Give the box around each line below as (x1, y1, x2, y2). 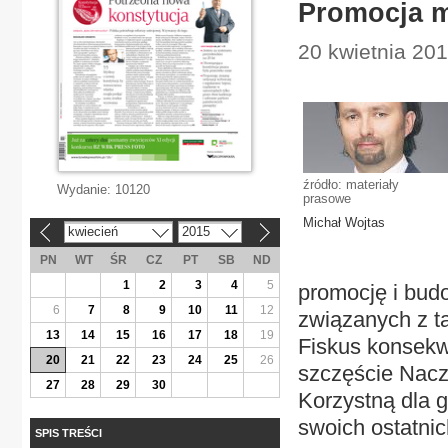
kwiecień (67, 223, 118, 239)
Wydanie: (57, 182, 115, 197)
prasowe (303, 191, 351, 206)
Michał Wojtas (303, 215, 385, 230)
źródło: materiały (303, 177, 399, 192)
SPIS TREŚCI (35, 426, 102, 439)
